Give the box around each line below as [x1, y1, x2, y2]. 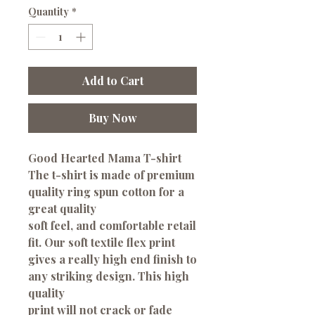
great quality [28, 201, 96, 217]
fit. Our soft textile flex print [28, 235, 175, 250]
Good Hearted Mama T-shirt [28, 150, 181, 166]
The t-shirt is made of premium [28, 167, 195, 183]
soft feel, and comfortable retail [28, 218, 196, 233]
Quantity [28, 5, 69, 19]
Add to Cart [82, 73, 143, 89]
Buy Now [88, 110, 137, 126]
